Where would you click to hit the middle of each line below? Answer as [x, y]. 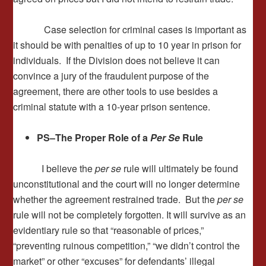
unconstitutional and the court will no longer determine [127, 184]
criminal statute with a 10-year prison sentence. [112, 107]
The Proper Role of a [103, 137]
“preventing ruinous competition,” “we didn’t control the [127, 246]
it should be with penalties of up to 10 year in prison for [127, 45]
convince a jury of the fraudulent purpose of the [111, 76]
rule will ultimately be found [180, 168]
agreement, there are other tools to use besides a [116, 91]
